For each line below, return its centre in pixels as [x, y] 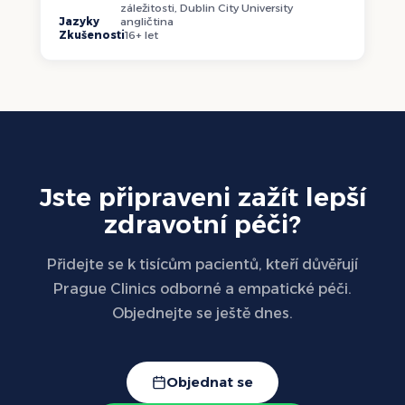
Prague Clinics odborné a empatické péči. [202, 289]
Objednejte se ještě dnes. [202, 314]
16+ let [141, 35]
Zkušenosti [92, 35]
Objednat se [210, 382]
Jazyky [79, 21]
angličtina [147, 21]
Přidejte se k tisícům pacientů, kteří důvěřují [202, 265]
